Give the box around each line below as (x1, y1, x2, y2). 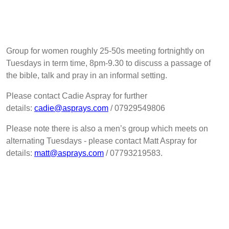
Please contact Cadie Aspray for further (6, 91, 147, 101)
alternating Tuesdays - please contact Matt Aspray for (6, 136, 197, 146)
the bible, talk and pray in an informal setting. (6, 71, 167, 80)
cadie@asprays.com (34, 104, 108, 113)
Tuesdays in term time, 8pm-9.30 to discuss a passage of (6, 59, 211, 68)
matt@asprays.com (34, 149, 104, 158)
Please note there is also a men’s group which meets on (6, 124, 208, 133)
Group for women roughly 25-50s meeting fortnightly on (6, 47, 204, 56)
